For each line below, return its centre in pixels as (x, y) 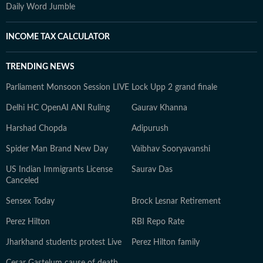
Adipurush (150, 129)
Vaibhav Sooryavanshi (171, 149)
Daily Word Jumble (41, 7)
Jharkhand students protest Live (64, 242)
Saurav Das (152, 170)
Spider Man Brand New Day (57, 149)
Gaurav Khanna (159, 108)
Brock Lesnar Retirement (176, 201)
